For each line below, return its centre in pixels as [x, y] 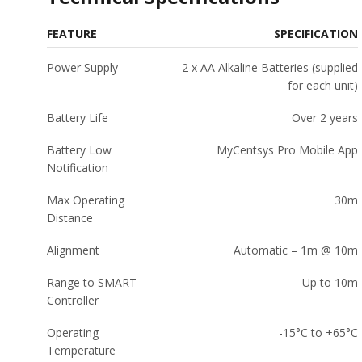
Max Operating [86, 200]
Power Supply [83, 67]
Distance [70, 217]
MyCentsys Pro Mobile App [288, 149]
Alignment [74, 250]
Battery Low [80, 149]
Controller [73, 300]
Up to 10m [330, 282]
